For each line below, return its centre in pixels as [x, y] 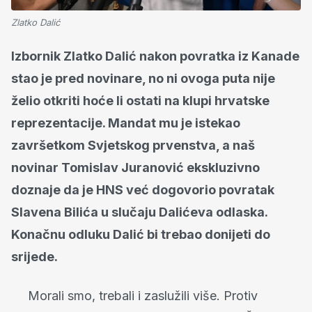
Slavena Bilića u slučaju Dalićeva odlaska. [139, 212]
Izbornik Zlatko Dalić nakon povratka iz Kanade [155, 56]
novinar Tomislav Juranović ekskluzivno [135, 168]
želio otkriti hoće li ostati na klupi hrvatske [140, 101]
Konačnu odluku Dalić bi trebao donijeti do [141, 235]
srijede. [34, 257]
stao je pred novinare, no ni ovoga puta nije [143, 79]
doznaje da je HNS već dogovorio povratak [143, 190]
